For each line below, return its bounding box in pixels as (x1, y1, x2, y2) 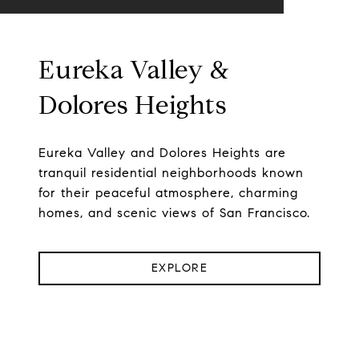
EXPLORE (151, 261, 208, 276)
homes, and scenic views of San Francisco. (38, 205, 310, 221)
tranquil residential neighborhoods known (38, 165, 304, 181)
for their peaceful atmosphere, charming (38, 185, 298, 201)
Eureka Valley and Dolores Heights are (38, 145, 286, 161)
